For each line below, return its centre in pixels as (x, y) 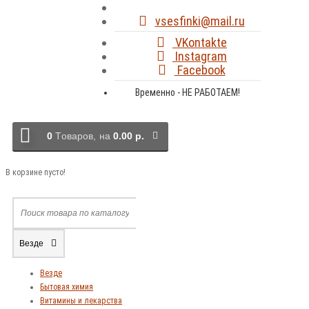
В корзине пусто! (36, 172)
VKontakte (200, 42)
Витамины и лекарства (81, 300)
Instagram (200, 56)
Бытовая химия (67, 287)
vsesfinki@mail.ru (200, 21)
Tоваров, (76, 136)
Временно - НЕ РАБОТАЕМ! (188, 92)
